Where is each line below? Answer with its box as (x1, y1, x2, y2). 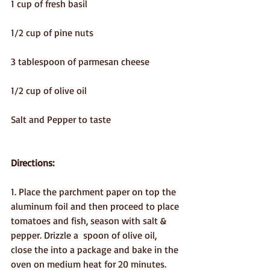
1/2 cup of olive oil (11, 84, 87, 97)
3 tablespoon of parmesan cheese (11, 55, 149, 68)
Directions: (11, 157, 54, 169)
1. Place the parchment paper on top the (11, 186, 178, 198)
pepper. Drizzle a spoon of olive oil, (11, 229, 159, 242)
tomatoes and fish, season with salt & (11, 215, 169, 227)
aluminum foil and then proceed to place (11, 200, 181, 213)
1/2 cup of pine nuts (11, 27, 93, 39)
